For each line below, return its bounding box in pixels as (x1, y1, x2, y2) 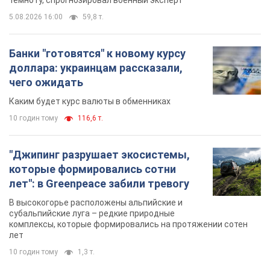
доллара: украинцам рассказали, (9, 61, 183, 74)
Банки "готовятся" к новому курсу (9, 46, 186, 60)
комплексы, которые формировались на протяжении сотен (9, 219, 248, 229)
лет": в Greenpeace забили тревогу (9, 177, 189, 190)
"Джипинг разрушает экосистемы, (9, 148, 190, 161)
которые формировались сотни (9, 162, 176, 175)
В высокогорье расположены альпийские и (9, 197, 183, 207)
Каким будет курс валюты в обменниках (9, 96, 171, 106)
